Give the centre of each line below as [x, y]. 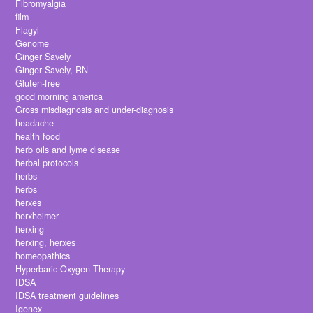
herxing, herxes [46, 243]
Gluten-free [38, 83]
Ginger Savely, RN [52, 70]
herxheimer [37, 216]
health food [38, 137]
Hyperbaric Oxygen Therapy [71, 269]
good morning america [59, 97]
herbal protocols [47, 163]
